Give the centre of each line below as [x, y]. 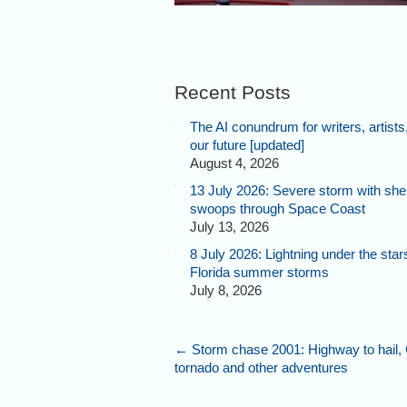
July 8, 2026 [226, 290]
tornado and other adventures [261, 367]
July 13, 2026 [229, 226]
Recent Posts [233, 92]
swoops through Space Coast [278, 208]
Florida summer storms [259, 272]
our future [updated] [247, 144]
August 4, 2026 [234, 163]
